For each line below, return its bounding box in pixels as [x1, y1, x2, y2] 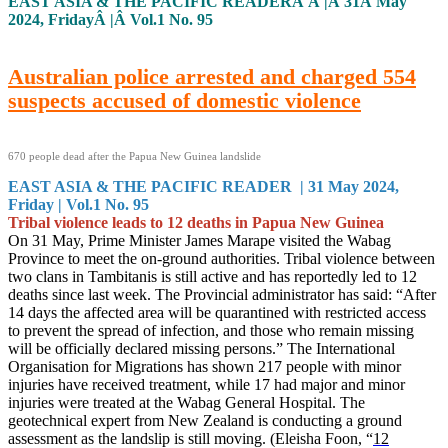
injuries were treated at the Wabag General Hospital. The [8, 394, 365, 411]
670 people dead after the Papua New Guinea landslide [8, 150, 261, 162]
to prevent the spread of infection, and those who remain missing [8, 322, 414, 339]
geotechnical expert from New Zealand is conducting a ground [8, 412, 402, 429]
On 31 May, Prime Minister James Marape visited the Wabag [8, 232, 391, 249]
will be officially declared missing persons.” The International [8, 340, 395, 357]
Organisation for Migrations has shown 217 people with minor [8, 358, 401, 375]
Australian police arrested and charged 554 [8, 64, 416, 90]
